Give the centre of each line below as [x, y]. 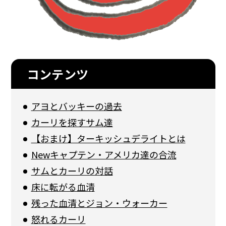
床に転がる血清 [63, 186]
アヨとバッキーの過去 [76, 106]
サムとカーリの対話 [72, 170]
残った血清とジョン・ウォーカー [99, 203]
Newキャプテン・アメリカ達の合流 [104, 154]
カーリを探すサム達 [72, 122]
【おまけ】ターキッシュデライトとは [108, 138]
